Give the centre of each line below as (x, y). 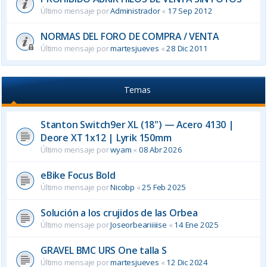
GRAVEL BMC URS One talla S (104, 250)
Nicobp (123, 187)
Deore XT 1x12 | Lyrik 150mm (106, 137)
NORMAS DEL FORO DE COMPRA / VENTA (130, 36)
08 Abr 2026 (160, 149)
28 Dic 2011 (187, 48)
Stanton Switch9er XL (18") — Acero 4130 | (137, 124)
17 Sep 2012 (190, 10)
